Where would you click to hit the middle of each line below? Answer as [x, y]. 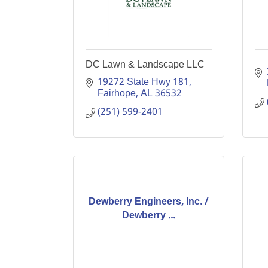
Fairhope [117, 94]
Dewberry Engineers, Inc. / [149, 202]
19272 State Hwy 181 [143, 82]
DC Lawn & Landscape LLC [145, 64]
